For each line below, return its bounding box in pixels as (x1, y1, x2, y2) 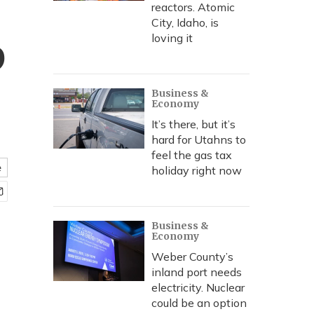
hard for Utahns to (151, 132, 246, 146)
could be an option (151, 296, 247, 310)
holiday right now (151, 163, 242, 177)
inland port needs (151, 265, 242, 279)
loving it (151, 31, 193, 45)
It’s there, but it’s (151, 117, 235, 131)
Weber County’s (151, 250, 233, 264)
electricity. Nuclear (151, 280, 245, 294)
